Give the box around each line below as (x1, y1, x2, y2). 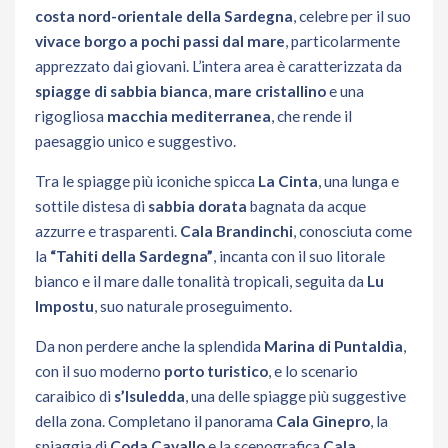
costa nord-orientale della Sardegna (35, 6, 293, 25)
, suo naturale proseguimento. (94, 296, 292, 315)
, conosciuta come (293, 221, 412, 240)
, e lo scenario (268, 361, 358, 380)
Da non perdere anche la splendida (35, 336, 264, 355)
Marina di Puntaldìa (264, 336, 403, 355)
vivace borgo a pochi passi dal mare (35, 31, 285, 50)
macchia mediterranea (107, 106, 271, 125)
